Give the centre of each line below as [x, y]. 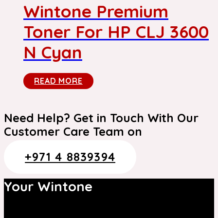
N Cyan [53, 52]
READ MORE [58, 81]
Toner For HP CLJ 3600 [116, 32]
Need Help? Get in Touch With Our [101, 118]
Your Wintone [48, 186]
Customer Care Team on [73, 132]
